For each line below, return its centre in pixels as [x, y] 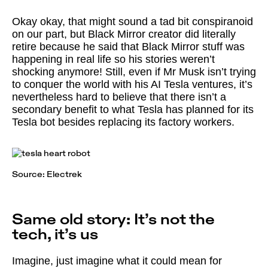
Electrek [64, 174]
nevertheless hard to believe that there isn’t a [119, 97]
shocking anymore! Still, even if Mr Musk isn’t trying [134, 72]
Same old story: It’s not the [113, 221]
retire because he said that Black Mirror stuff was [128, 47]
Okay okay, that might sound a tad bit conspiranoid [133, 22]
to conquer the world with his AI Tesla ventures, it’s [132, 85]
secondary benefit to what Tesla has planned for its [133, 110]
